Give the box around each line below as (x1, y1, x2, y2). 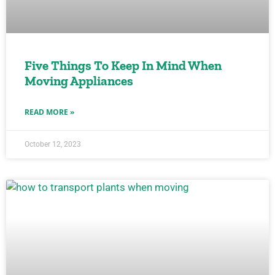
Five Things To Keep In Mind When (25, 58, 222, 73)
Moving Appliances (25, 73, 133, 88)
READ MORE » (25, 107, 74, 117)
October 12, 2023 (25, 140, 81, 149)
